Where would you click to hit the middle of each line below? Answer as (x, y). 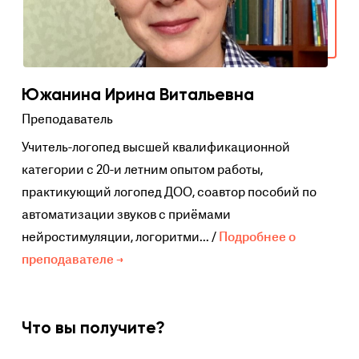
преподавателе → (72, 259)
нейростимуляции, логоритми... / (120, 237)
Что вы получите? (93, 327)
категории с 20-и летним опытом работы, (142, 169)
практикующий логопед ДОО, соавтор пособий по (169, 192)
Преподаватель (67, 119)
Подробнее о (257, 237)
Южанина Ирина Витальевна (137, 94)
